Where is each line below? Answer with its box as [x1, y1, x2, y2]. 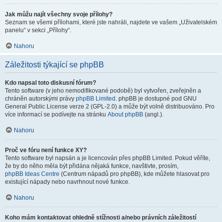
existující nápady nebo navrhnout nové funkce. [5, 178, 130, 185]
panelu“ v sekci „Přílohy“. [5, 27, 71, 34]
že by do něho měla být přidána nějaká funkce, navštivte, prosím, [5, 163, 178, 169]
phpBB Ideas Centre [5, 170, 59, 177]
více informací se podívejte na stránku [5, 111, 108, 118]
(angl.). [143, 111, 164, 118]
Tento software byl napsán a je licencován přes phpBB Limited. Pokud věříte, [5, 155, 210, 162]
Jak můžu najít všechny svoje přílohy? [5, 11, 112, 18]
